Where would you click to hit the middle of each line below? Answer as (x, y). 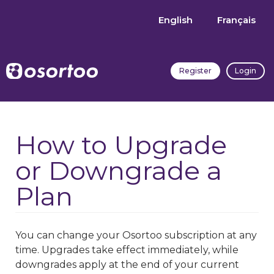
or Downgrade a (119, 171)
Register (195, 71)
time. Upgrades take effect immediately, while (127, 250)
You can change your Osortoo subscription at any (136, 235)
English (176, 20)
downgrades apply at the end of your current (127, 265)
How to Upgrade (121, 145)
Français (236, 20)
